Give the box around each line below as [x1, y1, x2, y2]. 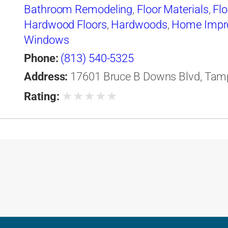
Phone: [24, 52, 59, 65]
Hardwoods [111, 18, 167, 32]
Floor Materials [137, 3, 209, 16]
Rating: [24, 90, 60, 103]
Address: [24, 70, 68, 83]
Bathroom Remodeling [24, 3, 133, 16]
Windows [24, 34, 69, 47]
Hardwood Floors [24, 18, 107, 32]
